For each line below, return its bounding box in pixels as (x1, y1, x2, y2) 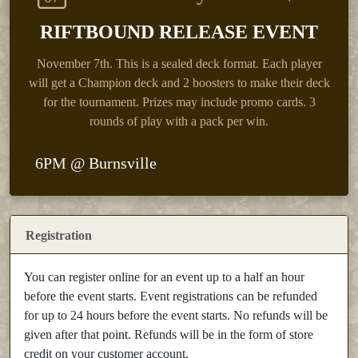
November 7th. (36, 57, 116, 71)
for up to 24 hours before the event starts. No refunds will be (24, 308, 328, 323)
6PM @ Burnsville (35, 154, 157, 173)
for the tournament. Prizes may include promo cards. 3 (42, 95, 316, 109)
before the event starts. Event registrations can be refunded (24, 289, 317, 304)
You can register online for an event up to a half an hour (24, 270, 304, 284)
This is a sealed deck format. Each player (115, 57, 322, 71)
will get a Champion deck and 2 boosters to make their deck (28, 76, 330, 90)
